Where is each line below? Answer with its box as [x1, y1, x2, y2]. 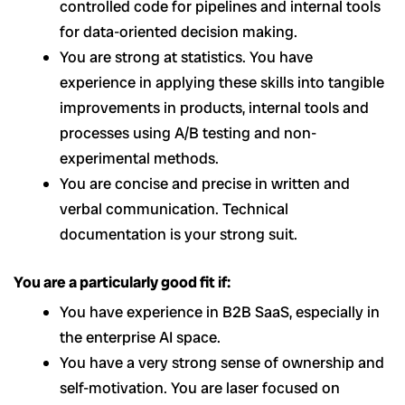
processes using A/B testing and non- [60, 122, 316, 143]
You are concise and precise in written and [60, 173, 350, 193]
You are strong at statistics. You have [60, 46, 313, 67]
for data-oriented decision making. [60, 21, 297, 42]
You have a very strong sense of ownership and [60, 353, 384, 373]
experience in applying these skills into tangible [60, 71, 384, 92]
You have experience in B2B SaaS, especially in [60, 302, 380, 323]
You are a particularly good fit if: [14, 272, 231, 293]
